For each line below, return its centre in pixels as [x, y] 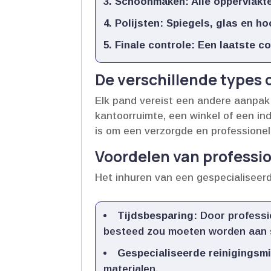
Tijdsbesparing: [158, 215]
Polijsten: [139, 23]
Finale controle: [155, 45]
